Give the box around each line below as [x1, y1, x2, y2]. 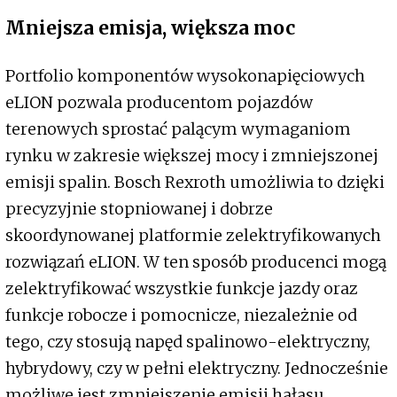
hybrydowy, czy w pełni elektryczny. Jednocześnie [5, 358, 388, 379]
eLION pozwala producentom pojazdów [5, 92, 313, 113]
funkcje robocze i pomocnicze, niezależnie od [5, 305, 357, 326]
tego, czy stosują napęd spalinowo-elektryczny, [5, 331, 370, 353]
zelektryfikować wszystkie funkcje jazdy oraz [5, 278, 358, 300]
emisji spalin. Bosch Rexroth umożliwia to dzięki [5, 172, 385, 193]
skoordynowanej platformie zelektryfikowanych [5, 225, 381, 246]
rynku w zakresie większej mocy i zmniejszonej [5, 145, 378, 167]
